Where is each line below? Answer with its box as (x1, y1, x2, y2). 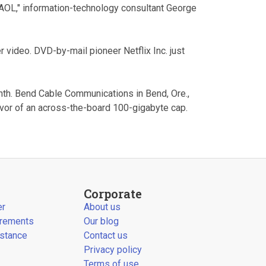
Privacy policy (83, 244, 142, 255)
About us (83, 201, 121, 213)
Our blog (83, 216, 119, 227)
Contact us (83, 230, 128, 241)
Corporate (83, 186, 142, 201)
